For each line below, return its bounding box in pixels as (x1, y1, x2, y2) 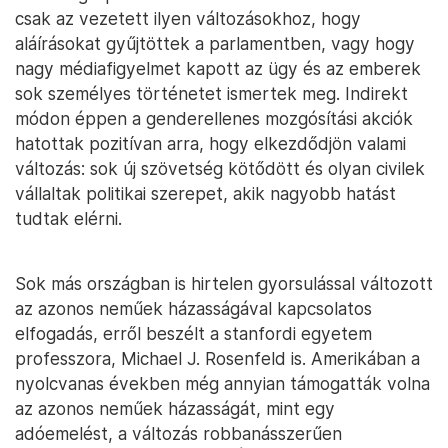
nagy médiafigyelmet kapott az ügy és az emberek (15, 58, 421, 80)
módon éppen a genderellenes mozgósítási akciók (15, 108, 413, 130)
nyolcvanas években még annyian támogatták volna (15, 373, 430, 395)
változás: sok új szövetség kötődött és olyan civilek (15, 158, 425, 180)
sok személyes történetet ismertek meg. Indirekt (15, 83, 408, 105)
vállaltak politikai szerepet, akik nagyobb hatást (15, 183, 396, 205)
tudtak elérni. (15, 208, 122, 230)
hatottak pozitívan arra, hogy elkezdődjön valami (15, 133, 406, 155)
